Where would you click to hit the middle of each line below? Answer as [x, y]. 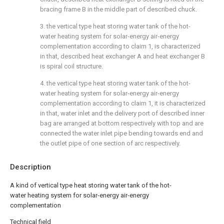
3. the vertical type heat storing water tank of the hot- [115, 26]
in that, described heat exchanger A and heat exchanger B [122, 56]
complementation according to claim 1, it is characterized [123, 103]
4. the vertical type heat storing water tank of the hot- [115, 83]
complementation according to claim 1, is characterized [120, 46]
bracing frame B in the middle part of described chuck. [118, 9]
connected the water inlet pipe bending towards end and [121, 133]
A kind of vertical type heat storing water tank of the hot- [91, 185]
